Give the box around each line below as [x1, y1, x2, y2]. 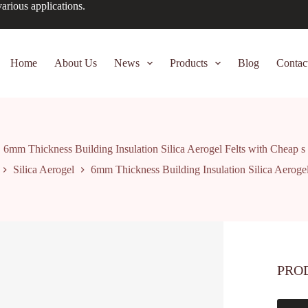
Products [170, 57, 208, 69]
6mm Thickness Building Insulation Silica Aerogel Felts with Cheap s [3, 143, 305, 155]
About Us [54, 57, 97, 69]
